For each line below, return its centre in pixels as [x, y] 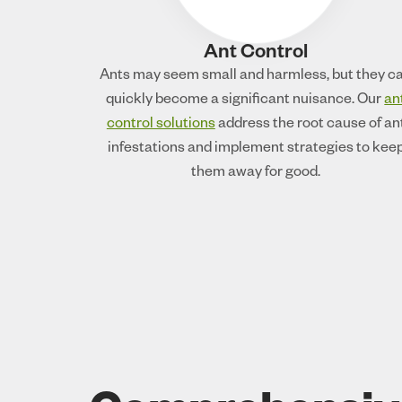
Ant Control [256, 55]
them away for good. [256, 175]
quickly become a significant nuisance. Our [245, 102]
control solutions [161, 126]
